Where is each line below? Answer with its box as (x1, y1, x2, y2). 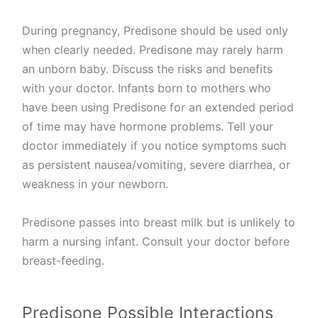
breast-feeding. (22, 253, 105, 268)
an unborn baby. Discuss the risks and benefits (22, 62, 273, 77)
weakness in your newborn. (22, 177, 169, 192)
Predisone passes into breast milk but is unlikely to (22, 215, 296, 230)
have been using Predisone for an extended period (22, 100, 295, 115)
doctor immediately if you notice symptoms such (22, 138, 287, 153)
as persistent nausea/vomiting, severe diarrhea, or (22, 158, 291, 172)
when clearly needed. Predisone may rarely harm (22, 43, 284, 57)
